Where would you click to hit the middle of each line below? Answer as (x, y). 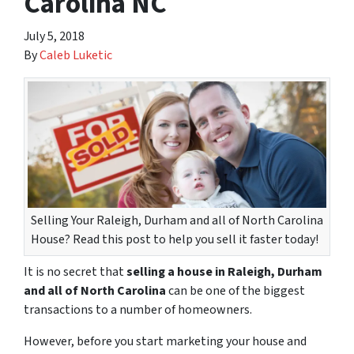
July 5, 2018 (54, 36)
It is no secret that (75, 271)
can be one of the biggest (235, 290)
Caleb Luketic (76, 55)
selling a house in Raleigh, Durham (224, 271)
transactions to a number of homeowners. (138, 309)
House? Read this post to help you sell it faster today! (175, 239)
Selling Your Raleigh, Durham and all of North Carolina (177, 220)
